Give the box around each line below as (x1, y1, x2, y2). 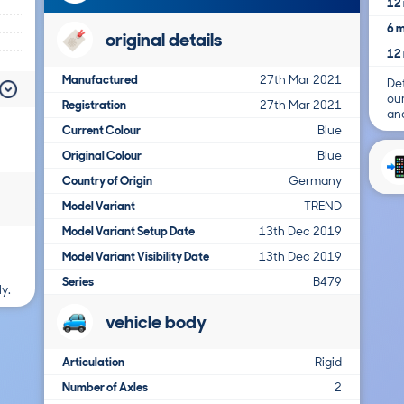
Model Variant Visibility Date (62, 249, 209, 264)
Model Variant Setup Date (62, 224, 195, 239)
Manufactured (62, 72, 138, 87)
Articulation (62, 354, 124, 370)
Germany (289, 173, 342, 188)
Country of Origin (62, 173, 152, 188)
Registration (62, 97, 126, 113)
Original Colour (62, 148, 142, 163)
